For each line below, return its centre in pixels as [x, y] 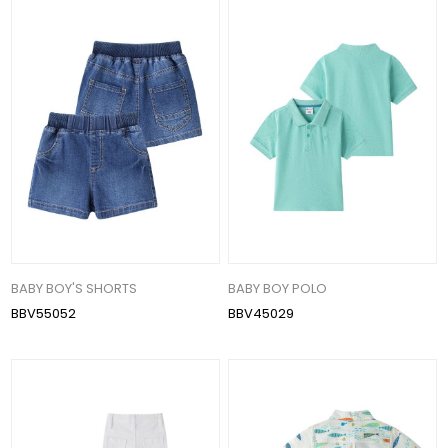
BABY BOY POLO [278, 288]
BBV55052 [44, 313]
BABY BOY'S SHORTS [74, 288]
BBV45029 [261, 313]
